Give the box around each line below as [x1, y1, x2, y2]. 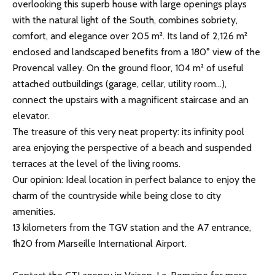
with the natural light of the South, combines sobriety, [12, 14, 238, 26]
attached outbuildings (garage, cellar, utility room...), [12, 78, 227, 90]
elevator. [12, 110, 50, 122]
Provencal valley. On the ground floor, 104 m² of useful [12, 62, 244, 74]
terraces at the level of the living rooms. [12, 158, 180, 170]
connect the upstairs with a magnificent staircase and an [12, 94, 249, 106]
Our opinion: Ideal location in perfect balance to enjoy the [12, 174, 256, 186]
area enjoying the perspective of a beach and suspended [12, 142, 252, 154]
